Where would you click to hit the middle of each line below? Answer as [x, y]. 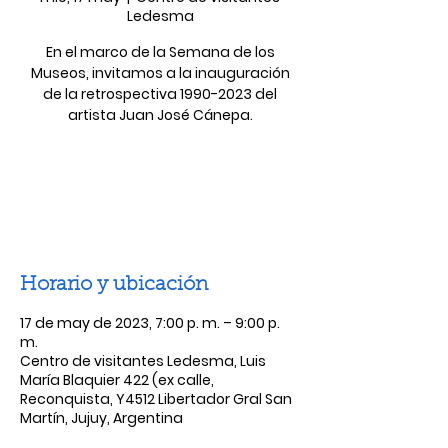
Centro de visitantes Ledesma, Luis [143, 361]
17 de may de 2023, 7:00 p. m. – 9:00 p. [150, 323]
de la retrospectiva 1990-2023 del [160, 94]
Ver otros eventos [160, 202]
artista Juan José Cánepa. [160, 115]
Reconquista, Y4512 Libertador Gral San [156, 399]
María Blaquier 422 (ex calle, [117, 380]
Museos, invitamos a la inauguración [160, 73]
